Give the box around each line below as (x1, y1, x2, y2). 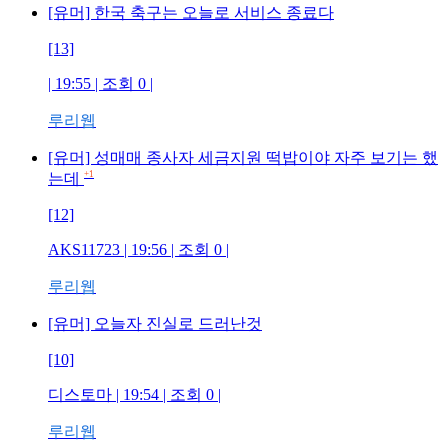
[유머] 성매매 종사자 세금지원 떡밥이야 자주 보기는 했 (48, 149, 438, 166)
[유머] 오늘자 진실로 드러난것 (48, 315, 262, 332)
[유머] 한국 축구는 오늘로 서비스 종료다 (48, 4, 334, 21)
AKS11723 (48, 241, 120, 258)
